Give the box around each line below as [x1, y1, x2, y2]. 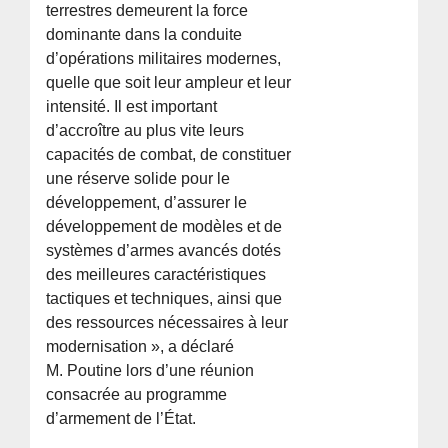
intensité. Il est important [46, 98, 218, 116]
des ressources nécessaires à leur [46, 314, 289, 332]
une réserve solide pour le [46, 170, 231, 188]
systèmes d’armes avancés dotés [46, 242, 282, 260]
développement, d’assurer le [46, 194, 248, 212]
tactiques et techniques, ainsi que [46, 290, 283, 308]
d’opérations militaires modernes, [46, 50, 282, 68]
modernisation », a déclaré [46, 338, 235, 356]
